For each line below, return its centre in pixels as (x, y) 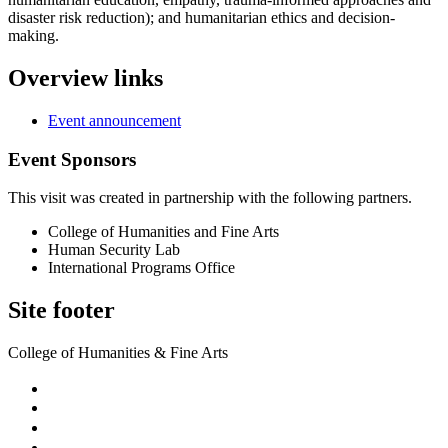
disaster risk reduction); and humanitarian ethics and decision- (201, 18)
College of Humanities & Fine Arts (118, 353)
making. (33, 36)
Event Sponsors (72, 159)
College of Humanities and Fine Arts (163, 232)
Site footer (61, 310)
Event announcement (114, 120)
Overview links (85, 78)
